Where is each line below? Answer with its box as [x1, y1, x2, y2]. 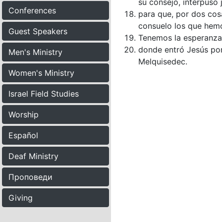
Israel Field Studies [8, 89, 79, 99]
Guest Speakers [8, 26, 67, 36]
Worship [8, 110, 39, 119]
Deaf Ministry [8, 151, 58, 161]
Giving [8, 193, 33, 203]
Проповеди [8, 172, 53, 182]
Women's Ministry [8, 68, 74, 78]
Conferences [8, 5, 56, 15]
